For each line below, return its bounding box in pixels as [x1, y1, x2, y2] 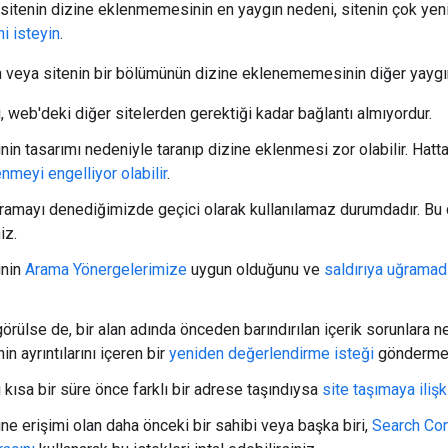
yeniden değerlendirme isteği [169, 343, 374, 363]
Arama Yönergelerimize [25, 259, 187, 279]
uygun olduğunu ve [187, 259, 324, 279]
